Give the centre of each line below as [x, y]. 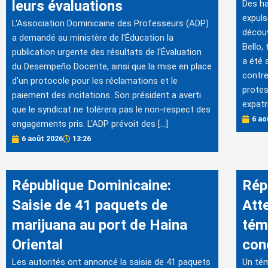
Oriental [37, 245]
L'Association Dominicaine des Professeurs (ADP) [110, 23]
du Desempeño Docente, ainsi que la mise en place [112, 66]
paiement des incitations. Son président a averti [106, 95]
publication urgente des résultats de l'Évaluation [107, 52]
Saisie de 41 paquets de [90, 205]
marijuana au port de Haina [100, 225]
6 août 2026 [42, 139]
